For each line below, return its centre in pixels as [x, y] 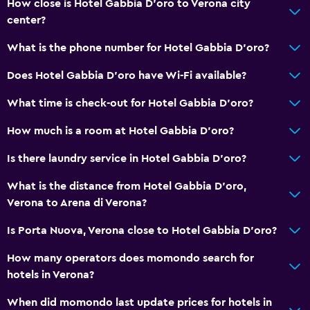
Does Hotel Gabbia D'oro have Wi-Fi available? [127, 75]
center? [26, 20]
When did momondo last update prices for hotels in [139, 302]
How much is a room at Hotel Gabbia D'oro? [120, 130]
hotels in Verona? [51, 274]
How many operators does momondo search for [130, 258]
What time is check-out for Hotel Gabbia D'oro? [130, 103]
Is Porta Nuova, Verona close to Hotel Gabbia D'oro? [142, 230]
